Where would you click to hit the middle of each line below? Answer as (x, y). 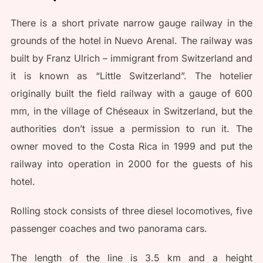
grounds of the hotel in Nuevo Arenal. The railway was (131, 40)
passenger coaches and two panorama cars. (109, 228)
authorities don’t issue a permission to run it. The (131, 128)
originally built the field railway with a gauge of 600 (131, 93)
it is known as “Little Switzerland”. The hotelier (131, 75)
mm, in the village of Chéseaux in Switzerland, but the (131, 111)
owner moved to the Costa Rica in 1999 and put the (131, 146)
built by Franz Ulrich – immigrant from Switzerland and (131, 58)
